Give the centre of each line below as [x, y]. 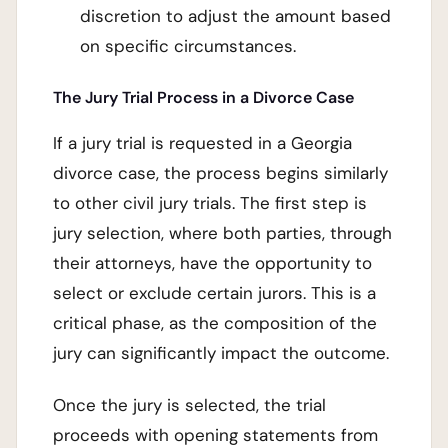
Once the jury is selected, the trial [189, 404]
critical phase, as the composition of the [215, 323]
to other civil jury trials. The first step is [210, 203]
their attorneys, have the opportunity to [212, 263]
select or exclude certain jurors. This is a [214, 293]
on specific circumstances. [188, 46]
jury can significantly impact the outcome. [221, 353]
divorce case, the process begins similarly [220, 173]
